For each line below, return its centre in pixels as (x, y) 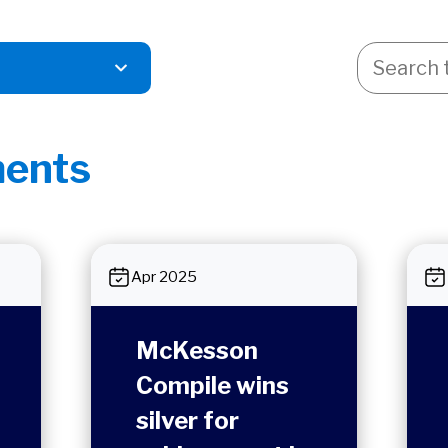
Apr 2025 (164, 277)
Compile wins (213, 385)
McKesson (197, 350)
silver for (188, 420)
